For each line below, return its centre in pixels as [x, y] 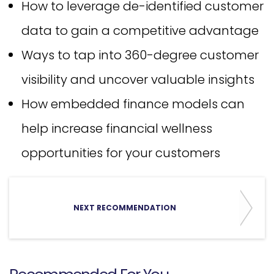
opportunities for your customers [121, 153]
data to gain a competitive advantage [140, 31]
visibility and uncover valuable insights [138, 80]
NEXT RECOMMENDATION [125, 208]
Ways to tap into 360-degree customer [140, 55]
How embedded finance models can [133, 104]
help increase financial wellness [117, 128]
